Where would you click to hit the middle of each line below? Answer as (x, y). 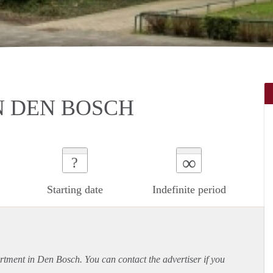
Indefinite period (189, 189)
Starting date (75, 189)
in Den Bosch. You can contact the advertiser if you (125, 259)
